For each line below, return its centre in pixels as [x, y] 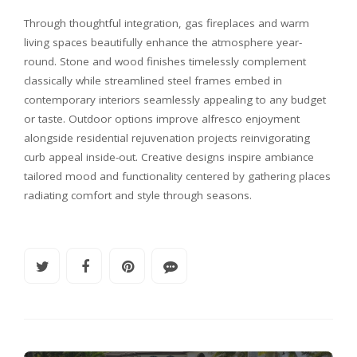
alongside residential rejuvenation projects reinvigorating [167, 137]
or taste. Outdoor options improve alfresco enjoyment [162, 118]
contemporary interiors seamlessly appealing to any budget [175, 99]
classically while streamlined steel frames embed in [153, 80]
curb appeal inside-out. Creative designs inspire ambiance [169, 157]
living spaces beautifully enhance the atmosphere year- [163, 42]
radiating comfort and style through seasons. [138, 195]
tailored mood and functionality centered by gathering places [177, 176]
